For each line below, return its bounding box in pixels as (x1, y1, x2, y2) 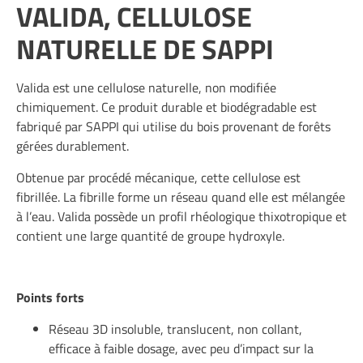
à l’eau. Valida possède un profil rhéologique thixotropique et (16, 206, 347, 226)
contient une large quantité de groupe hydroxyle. (16, 225, 284, 246)
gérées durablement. (16, 136, 129, 156)
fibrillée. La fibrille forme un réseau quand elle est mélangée (16, 186, 345, 207)
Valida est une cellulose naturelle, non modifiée (16, 78, 276, 98)
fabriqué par (16, 117, 86, 137)
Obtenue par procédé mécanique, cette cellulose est (16, 167, 301, 187)
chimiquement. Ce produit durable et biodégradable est (16, 97, 317, 117)
